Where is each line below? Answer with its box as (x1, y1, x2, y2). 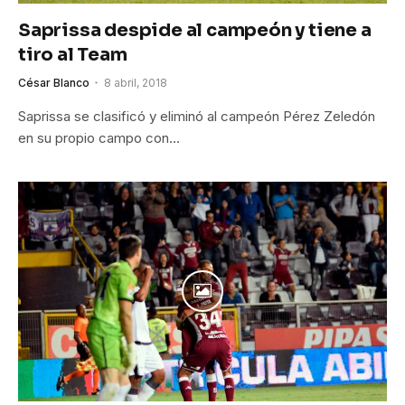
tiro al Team (18, 42, 127, 66)
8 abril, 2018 (104, 75, 167, 89)
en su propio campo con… (18, 128, 180, 146)
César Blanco (18, 75, 89, 89)
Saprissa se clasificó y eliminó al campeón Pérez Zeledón (18, 107, 375, 125)
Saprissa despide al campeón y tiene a (18, 18, 372, 42)
